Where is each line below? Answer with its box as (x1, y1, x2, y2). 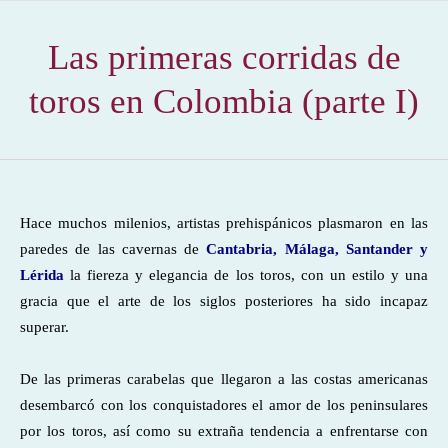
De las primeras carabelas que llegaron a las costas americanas (20, 371, 428, 387)
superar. (20, 319, 69, 335)
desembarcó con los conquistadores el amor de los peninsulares (20, 397, 428, 413)
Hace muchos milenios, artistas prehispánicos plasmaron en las (20, 215, 428, 231)
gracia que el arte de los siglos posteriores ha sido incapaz (20, 293, 428, 309)
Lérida (20, 267, 64, 283)
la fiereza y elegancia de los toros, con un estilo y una (64, 267, 428, 283)
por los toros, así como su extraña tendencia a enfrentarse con (20, 423, 428, 439)
